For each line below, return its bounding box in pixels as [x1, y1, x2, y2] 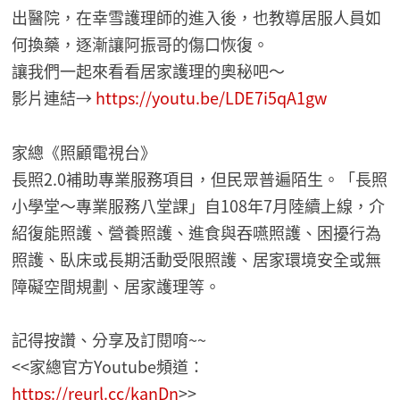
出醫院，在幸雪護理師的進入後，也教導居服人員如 [12, 5, 382, 29]
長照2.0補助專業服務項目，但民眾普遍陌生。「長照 [12, 166, 388, 190]
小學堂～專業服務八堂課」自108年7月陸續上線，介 [12, 193, 386, 217]
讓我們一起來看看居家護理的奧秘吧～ [12, 59, 286, 83]
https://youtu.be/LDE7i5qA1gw [96, 86, 328, 110]
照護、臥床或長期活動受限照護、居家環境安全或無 [12, 246, 382, 271]
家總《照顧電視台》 [12, 139, 157, 163]
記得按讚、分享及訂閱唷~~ [12, 328, 207, 352]
